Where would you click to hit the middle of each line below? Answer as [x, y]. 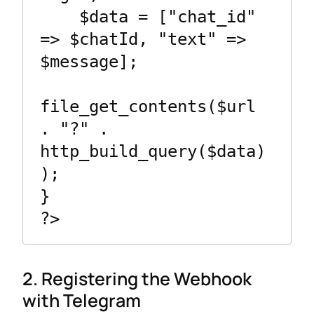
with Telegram [82, 300]
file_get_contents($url [148, 107]
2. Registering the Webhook [137, 278]
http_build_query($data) [153, 152]
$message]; [89, 62]
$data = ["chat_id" [60, 17]
